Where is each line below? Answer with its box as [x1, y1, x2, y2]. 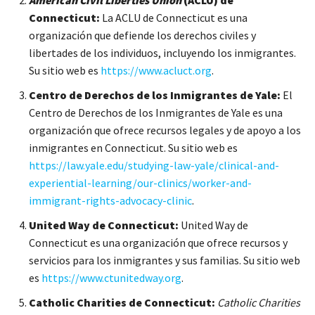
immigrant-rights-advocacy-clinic [29, 193, 192, 207]
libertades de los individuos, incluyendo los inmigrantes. [29, 45, 296, 60]
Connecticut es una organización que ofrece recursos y [29, 235, 288, 250]
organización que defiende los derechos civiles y [29, 27, 256, 42]
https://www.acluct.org [101, 63, 212, 77]
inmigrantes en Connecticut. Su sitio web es [29, 140, 238, 155]
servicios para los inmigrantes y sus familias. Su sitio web [29, 252, 300, 267]
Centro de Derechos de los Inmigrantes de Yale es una [29, 105, 283, 120]
